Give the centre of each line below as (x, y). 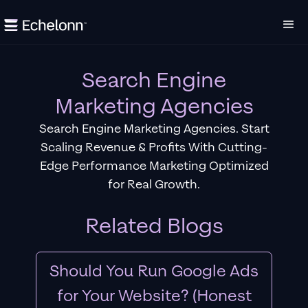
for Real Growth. (154, 185)
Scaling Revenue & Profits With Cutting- (154, 147)
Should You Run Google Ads (154, 271)
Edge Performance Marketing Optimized (154, 166)
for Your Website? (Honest (154, 296)
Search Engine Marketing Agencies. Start (154, 129)
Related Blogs (154, 226)
